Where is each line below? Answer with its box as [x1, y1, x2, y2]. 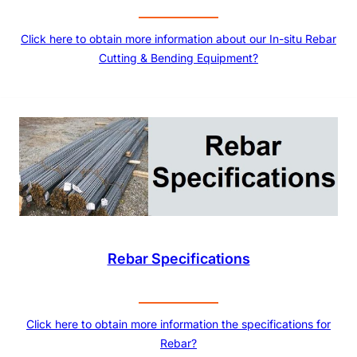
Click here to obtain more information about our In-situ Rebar [21, 32, 336, 46]
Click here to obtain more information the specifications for [26, 317, 331, 331]
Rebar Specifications [107, 250, 250, 268]
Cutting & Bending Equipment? [99, 51, 258, 65]
